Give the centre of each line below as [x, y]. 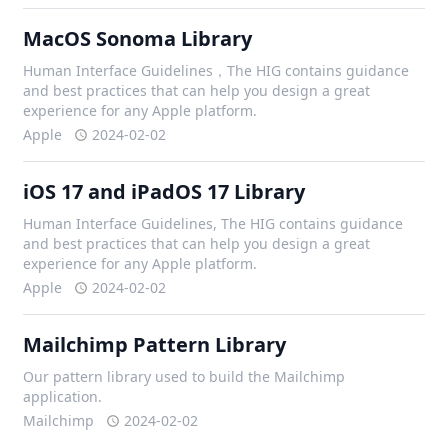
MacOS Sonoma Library [138, 38]
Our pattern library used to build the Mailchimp [184, 376]
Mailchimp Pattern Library [155, 344]
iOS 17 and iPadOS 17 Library [164, 191]
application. [63, 396]
